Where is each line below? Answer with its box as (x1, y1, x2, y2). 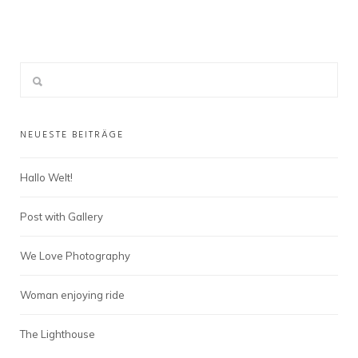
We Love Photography (20, 249, 130, 262)
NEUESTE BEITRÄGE (20, 127, 124, 143)
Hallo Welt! (20, 171, 73, 184)
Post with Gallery (20, 210, 103, 223)
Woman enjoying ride (20, 288, 125, 301)
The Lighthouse (20, 328, 95, 340)
